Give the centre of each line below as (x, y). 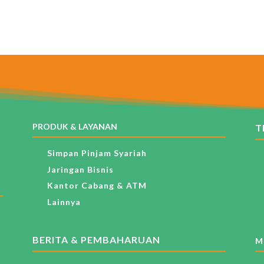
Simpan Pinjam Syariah (97, 153)
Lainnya (64, 202)
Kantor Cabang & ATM (97, 186)
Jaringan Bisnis (80, 169)
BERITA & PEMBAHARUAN (96, 240)
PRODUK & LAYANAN (75, 126)
